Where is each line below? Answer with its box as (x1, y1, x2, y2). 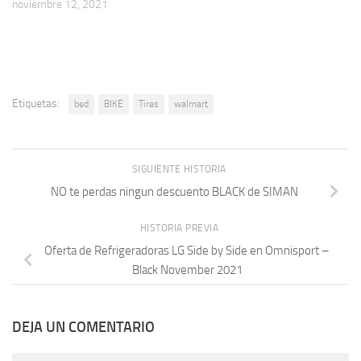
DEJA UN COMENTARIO (12, 318, 155, 337)
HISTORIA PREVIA (139, 222, 222, 234)
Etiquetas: (12, 96, 60, 110)
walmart (174, 98, 208, 110)
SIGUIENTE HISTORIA (131, 163, 230, 175)
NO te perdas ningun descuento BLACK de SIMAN (50, 185, 298, 200)
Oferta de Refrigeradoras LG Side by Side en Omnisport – (44, 243, 330, 259)
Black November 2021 (131, 263, 243, 278)
